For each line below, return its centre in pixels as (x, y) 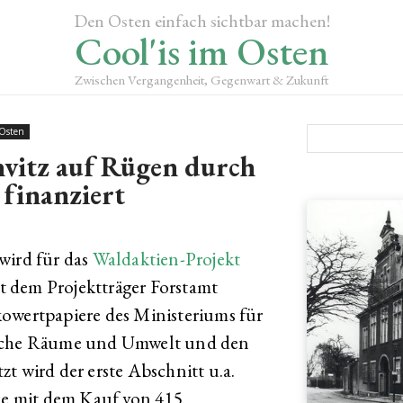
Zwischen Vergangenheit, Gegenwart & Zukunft (201, 80)
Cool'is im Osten (201, 51)
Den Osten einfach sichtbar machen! (201, 21)
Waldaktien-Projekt (166, 259)
